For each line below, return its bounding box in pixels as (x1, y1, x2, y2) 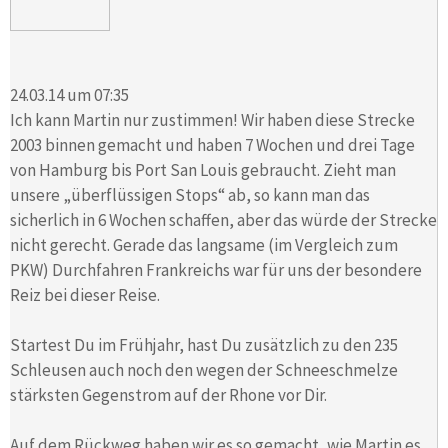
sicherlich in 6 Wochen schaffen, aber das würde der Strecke (10, 208, 437, 231)
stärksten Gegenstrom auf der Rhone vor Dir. (10, 383, 327, 406)
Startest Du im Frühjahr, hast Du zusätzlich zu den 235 (10, 333, 398, 356)
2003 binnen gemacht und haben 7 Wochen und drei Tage (10, 133, 415, 156)
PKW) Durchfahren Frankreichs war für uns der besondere (10, 258, 422, 281)
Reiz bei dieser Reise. (10, 283, 160, 306)
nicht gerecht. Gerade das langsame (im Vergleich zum (10, 233, 398, 256)
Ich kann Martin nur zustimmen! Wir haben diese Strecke (10, 108, 415, 131)
